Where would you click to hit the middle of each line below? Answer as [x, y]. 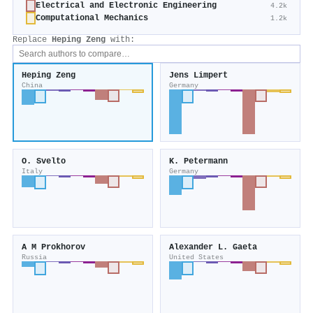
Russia [34, 257]
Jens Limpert [198, 76]
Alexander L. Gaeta [213, 248]
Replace [32, 40]
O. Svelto [44, 162]
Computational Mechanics [92, 19]
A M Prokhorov [53, 248]
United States [196, 257]
